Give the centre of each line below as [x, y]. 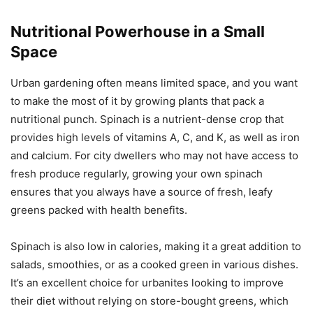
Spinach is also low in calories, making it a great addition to [156, 247]
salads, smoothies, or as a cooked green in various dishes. [154, 265]
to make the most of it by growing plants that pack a [137, 101]
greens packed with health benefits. [99, 210]
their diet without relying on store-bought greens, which [150, 301]
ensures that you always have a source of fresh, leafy [141, 192]
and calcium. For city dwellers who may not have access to [154, 156]
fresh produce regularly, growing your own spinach [137, 174]
